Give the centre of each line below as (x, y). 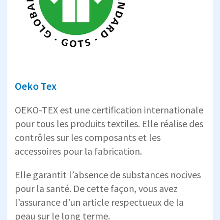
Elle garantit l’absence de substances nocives (108, 174)
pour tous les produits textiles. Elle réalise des (109, 123)
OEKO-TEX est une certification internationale (109, 110)
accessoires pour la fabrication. (78, 151)
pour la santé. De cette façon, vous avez (96, 188)
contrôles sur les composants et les (88, 137)
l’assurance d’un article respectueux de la (99, 202)
